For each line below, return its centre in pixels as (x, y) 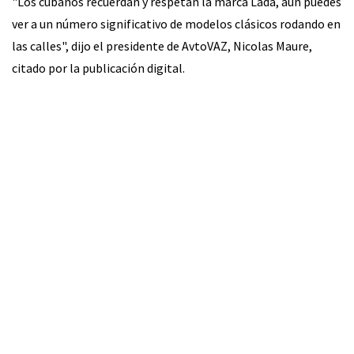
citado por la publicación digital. (98, 68)
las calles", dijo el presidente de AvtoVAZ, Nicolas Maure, (162, 46)
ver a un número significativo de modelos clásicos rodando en (176, 24)
